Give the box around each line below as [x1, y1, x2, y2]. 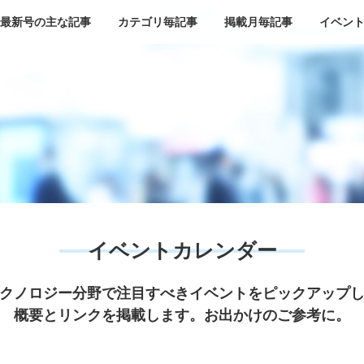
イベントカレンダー [87, 238, 277, 262]
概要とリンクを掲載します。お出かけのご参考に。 [14, 306, 350, 323]
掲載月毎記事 [223, 15, 292, 28]
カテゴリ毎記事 [117, 15, 197, 28]
